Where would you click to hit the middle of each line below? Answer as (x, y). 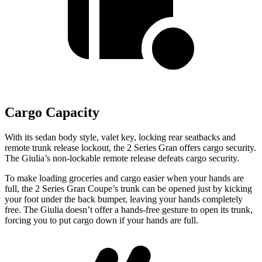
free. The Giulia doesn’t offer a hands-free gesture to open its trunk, (129, 210)
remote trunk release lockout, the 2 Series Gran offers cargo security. (130, 148)
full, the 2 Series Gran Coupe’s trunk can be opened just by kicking (128, 189)
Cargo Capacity (52, 113)
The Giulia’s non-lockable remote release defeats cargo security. (122, 158)
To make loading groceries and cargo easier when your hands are (124, 178)
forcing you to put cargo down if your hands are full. (101, 220)
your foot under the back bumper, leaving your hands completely (124, 199)
